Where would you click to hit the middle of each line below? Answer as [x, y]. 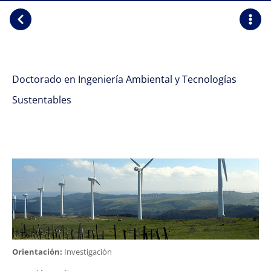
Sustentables [42, 100]
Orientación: [37, 251]
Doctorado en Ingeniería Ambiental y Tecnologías [124, 79]
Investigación [87, 251]
